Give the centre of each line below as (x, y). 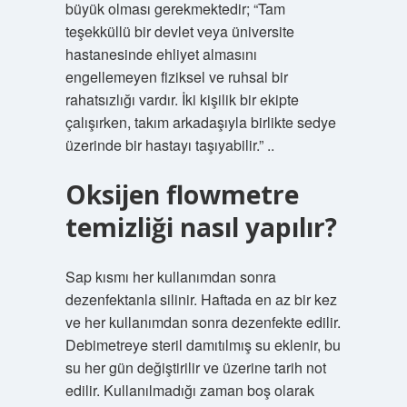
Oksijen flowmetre (182, 194)
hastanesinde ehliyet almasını (161, 54)
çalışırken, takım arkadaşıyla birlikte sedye (200, 122)
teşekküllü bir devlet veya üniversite (179, 31)
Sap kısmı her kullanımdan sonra (170, 277)
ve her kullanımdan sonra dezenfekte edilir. (203, 322)
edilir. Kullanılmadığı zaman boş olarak (189, 390)
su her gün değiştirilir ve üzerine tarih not (195, 367)
